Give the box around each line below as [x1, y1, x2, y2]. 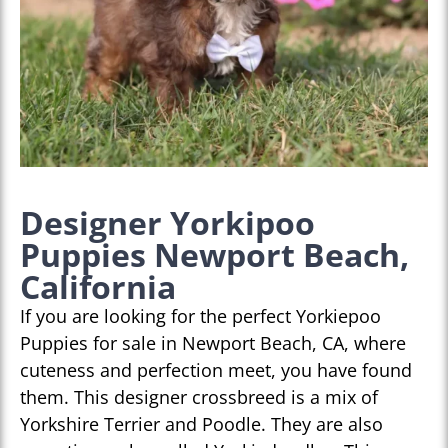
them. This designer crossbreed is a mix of [20, 385, 378, 410]
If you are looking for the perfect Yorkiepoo [20, 304, 381, 329]
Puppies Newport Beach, [20, 233, 409, 277]
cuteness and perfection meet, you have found [20, 358, 412, 383]
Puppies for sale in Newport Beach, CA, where [20, 331, 406, 356]
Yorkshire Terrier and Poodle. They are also [20, 412, 383, 437]
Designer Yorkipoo [20, 201, 315, 245]
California [20, 265, 176, 309]
